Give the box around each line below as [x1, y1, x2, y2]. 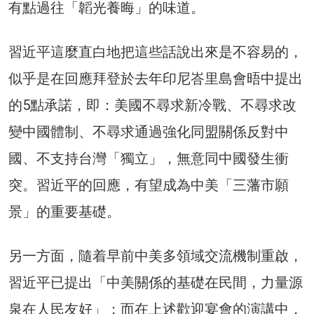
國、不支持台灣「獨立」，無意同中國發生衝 [8, 150, 289, 168]
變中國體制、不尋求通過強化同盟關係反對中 [8, 123, 289, 141]
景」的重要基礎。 [8, 203, 121, 221]
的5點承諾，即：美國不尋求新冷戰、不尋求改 [8, 97, 296, 114]
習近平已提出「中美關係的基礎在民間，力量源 [8, 274, 303, 292]
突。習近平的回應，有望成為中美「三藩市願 [8, 177, 289, 194]
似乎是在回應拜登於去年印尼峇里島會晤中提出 [8, 70, 303, 88]
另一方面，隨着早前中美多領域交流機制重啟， [8, 247, 303, 265]
